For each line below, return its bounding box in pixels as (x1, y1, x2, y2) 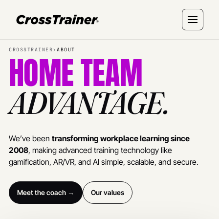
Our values (91, 188, 124, 197)
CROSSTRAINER (9, 46, 53, 53)
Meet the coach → (17, 188, 74, 197)
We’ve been (9, 133, 52, 143)
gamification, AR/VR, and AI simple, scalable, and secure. (9, 157, 198, 167)
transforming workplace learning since (52, 133, 190, 143)
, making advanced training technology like (28, 145, 172, 155)
